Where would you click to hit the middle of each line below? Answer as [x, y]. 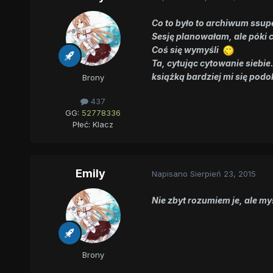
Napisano [171, 174]
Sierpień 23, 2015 [223, 174]
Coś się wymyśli [187, 50]
